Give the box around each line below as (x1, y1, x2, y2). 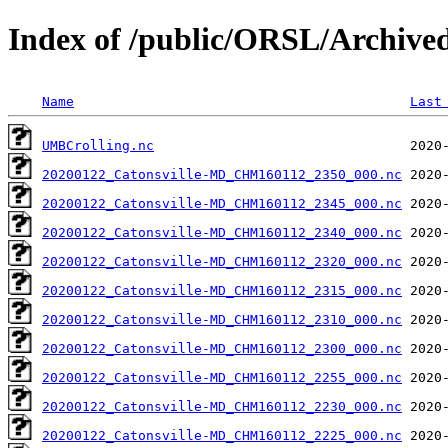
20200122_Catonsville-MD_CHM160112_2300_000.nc (42, 340, 402, 356)
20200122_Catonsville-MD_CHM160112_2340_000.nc (42, 224, 402, 240)
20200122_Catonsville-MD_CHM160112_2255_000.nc (42, 369, 402, 385)
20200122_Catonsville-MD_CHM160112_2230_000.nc (42, 398, 402, 414)
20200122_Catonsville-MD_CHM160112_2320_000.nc (42, 253, 402, 269)
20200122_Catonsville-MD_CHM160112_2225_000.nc (42, 427, 402, 443)
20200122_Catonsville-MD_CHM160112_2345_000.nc (42, 195, 402, 211)
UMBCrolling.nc (42, 137, 154, 153)
